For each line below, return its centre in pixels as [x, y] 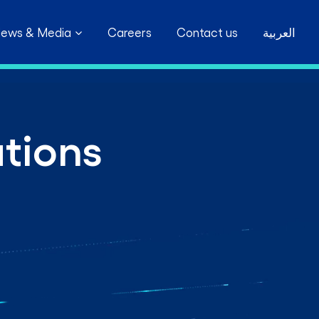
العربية [279, 32]
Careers [130, 32]
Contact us [208, 32]
